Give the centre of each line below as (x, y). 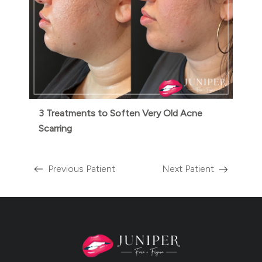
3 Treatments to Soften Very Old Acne (120, 113)
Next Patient (188, 168)
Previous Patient (82, 168)
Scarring (55, 128)
